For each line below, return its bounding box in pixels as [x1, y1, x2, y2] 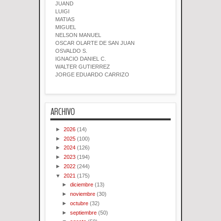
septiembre [70, 209, 97, 216]
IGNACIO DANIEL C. [55, 56, 106, 62]
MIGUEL [55, 24, 76, 31]
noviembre [70, 191, 96, 197]
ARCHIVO [50, 105, 75, 118]
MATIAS [55, 16, 74, 23]
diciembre [70, 182, 94, 188]
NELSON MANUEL [55, 32, 101, 38]
